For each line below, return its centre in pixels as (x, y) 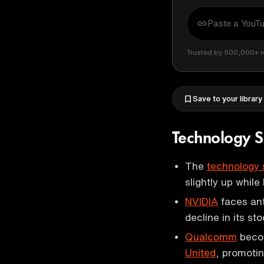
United (200, 253)
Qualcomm (211, 237)
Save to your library (227, 99)
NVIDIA (202, 201)
